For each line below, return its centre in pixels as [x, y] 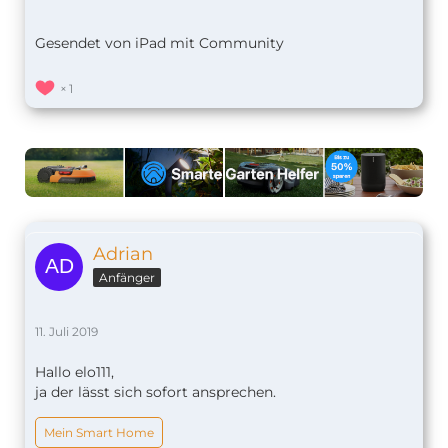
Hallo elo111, [74, 372]
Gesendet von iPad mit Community [159, 43]
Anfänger [127, 278]
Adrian [123, 254]
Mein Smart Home [99, 433]
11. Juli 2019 [66, 332]
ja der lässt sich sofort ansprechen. [155, 392]
